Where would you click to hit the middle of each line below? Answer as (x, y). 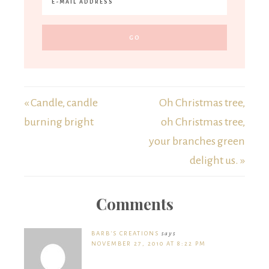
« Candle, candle (61, 103)
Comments (134, 204)
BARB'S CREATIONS (125, 234)
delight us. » (217, 161)
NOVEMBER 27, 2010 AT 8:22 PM (149, 244)
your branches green (197, 141)
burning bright (59, 122)
